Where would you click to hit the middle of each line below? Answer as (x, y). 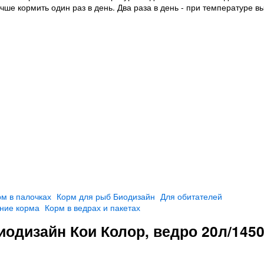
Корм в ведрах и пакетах (93, 207)
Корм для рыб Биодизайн (106, 196)
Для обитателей (191, 196)
